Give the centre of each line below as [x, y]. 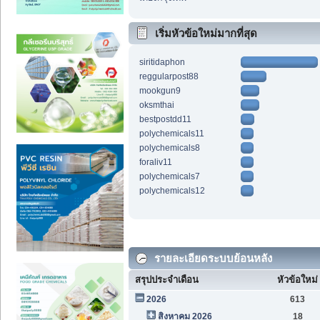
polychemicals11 [171, 134]
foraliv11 [155, 162]
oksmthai [156, 105]
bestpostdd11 [165, 120]
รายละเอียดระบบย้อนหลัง [212, 258]
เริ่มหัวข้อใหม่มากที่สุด [206, 34]
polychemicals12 [172, 191]
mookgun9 [160, 91]
